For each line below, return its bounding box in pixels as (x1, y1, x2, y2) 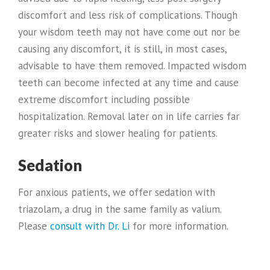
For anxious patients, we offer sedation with (18, 186, 215, 199)
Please (18, 219, 47, 233)
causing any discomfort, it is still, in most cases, (18, 42, 227, 55)
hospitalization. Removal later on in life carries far (18, 109, 239, 123)
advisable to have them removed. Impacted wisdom (18, 58, 246, 72)
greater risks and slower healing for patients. (18, 126, 218, 140)
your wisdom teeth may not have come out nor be (18, 25, 240, 39)
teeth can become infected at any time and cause (18, 75, 239, 89)
